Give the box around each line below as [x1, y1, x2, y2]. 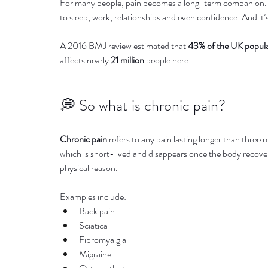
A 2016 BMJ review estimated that [60, 39, 188, 53]
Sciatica [79, 218, 108, 232]
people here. [144, 53, 191, 67]
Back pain [79, 204, 115, 218]
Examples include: [60, 190, 126, 203]
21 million [111, 53, 144, 67]
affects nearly [60, 53, 111, 67]
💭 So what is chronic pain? [60, 95, 226, 117]
